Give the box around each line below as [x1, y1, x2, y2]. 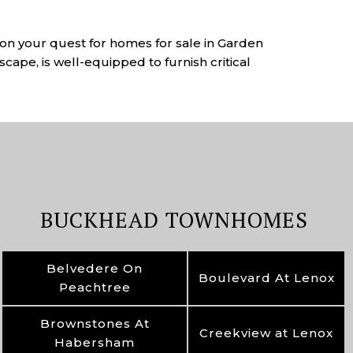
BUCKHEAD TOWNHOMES [39, 206, 308, 234]
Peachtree [58, 280, 131, 295]
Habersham [54, 335, 136, 350]
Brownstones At [39, 316, 150, 331]
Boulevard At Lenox [198, 270, 335, 285]
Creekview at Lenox [199, 325, 334, 340]
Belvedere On [46, 261, 143, 276]
